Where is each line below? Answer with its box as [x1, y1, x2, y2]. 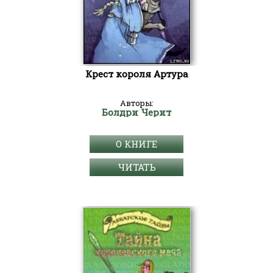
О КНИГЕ [116, 138, 157, 150]
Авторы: [119, 97, 154, 108]
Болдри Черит [102, 106, 171, 118]
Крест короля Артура [85, 68, 188, 80]
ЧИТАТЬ [117, 161, 156, 173]
